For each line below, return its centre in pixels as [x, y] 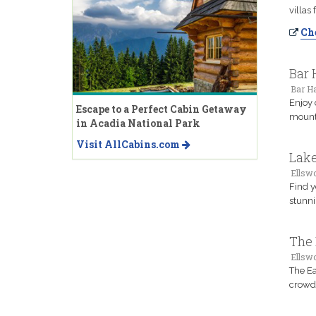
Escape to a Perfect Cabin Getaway [162, 109]
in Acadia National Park [138, 123]
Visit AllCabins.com [129, 144]
